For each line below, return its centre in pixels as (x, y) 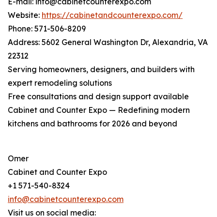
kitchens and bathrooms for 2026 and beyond (93, 124)
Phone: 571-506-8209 (47, 29)
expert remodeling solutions (60, 83)
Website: (25, 15)
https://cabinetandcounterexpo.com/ (112, 15)
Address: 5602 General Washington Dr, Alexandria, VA (108, 42)
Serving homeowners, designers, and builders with (101, 70)
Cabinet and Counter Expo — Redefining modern (99, 110)
